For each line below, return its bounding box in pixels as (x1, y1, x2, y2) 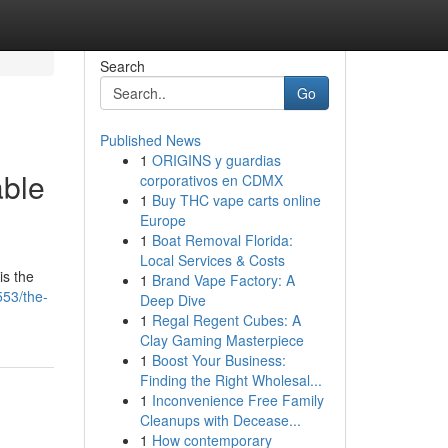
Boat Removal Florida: (151, 230, 293, 250)
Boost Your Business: (151, 350, 286, 370)
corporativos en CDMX (139, 170, 283, 190)
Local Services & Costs (139, 250, 285, 270)
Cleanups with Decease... (139, 410, 301, 430)
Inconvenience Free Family (151, 390, 324, 410)
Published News (99, 130, 201, 150)
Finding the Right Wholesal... (139, 370, 322, 390)
